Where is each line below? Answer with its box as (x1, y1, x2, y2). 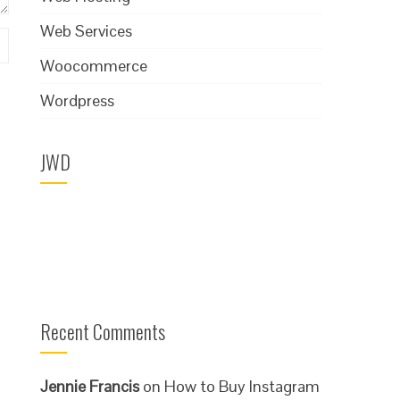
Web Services (40, 20, 133, 41)
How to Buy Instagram (164, 375, 321, 396)
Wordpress (40, 89, 115, 111)
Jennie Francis (40, 375, 140, 396)
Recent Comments (40, 316, 166, 346)
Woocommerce (40, 54, 148, 76)
